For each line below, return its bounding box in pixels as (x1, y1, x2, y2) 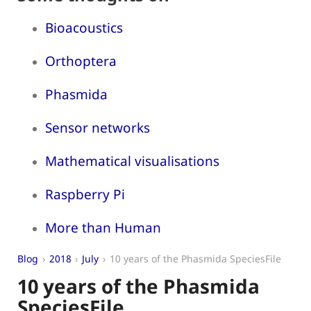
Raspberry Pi (45, 185, 125, 203)
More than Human (45, 218, 161, 237)
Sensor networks (45, 118, 150, 137)
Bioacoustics (45, 18, 123, 37)
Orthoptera (45, 51, 117, 70)
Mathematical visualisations (45, 151, 219, 170)
